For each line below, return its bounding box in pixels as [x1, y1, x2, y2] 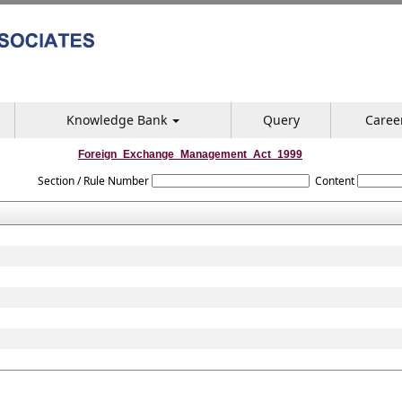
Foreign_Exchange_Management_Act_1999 [78, 148, 302, 161]
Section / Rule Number [37, 173, 149, 188]
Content [315, 173, 355, 188]
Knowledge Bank [66, 111, 170, 128]
